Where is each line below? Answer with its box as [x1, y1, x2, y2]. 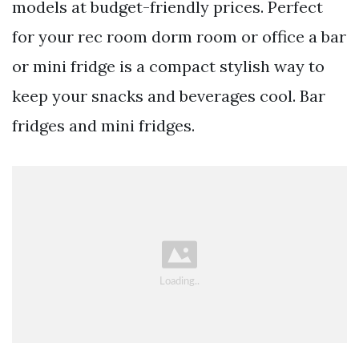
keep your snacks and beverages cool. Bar [12, 86, 325, 107]
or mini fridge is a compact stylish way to [12, 56, 325, 77]
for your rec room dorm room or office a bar [12, 26, 346, 47]
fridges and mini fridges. [12, 115, 195, 136]
